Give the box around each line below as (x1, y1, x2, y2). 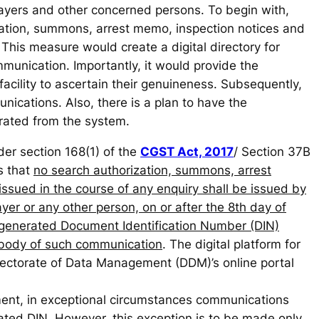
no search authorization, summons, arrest (33, 163, 271, 178)
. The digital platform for (162, 237, 300, 252)
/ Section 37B (234, 145, 310, 159)
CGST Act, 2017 (140, 145, 234, 159)
